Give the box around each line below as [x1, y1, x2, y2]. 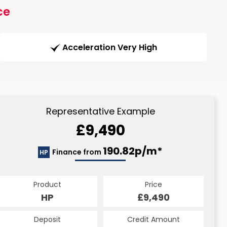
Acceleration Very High [62, 42, 157, 54]
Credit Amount [127, 214, 180, 225]
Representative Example [46, 105, 155, 118]
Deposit [33, 214, 61, 225]
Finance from [52, 147, 103, 158]
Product [33, 179, 61, 190]
